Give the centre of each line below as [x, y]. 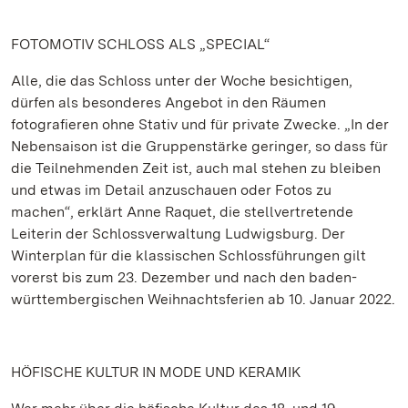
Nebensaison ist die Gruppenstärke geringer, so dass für [199, 146]
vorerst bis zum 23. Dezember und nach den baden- [184, 277]
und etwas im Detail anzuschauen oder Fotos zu [171, 190]
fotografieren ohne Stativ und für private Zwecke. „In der [200, 124]
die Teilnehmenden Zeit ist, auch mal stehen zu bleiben [196, 168]
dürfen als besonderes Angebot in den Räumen [168, 102]
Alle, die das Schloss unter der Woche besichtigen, [182, 81]
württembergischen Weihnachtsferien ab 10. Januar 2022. [203, 299]
